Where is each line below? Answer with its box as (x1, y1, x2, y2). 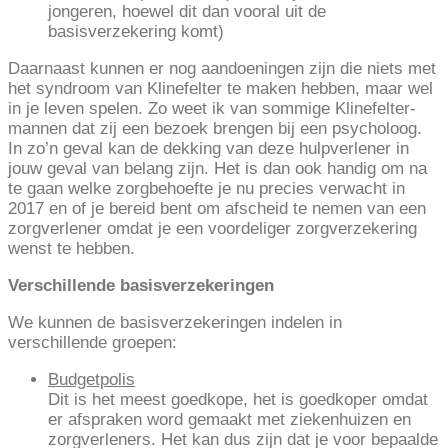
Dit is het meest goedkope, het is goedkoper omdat (48, 390, 428, 410)
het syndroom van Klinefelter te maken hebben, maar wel (8, 79, 433, 99)
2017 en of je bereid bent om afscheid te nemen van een (8, 199, 426, 219)
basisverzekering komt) (48, 22, 224, 42)
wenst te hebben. (8, 239, 135, 259)
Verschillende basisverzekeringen (8, 276, 274, 296)
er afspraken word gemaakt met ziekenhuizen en (48, 410, 411, 430)
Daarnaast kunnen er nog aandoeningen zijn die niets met (8, 59, 436, 79)
